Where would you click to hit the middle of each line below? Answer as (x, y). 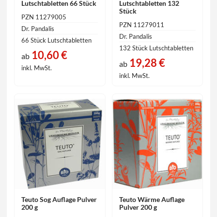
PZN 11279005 (44, 17)
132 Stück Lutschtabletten (156, 48)
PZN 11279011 (141, 24)
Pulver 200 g (138, 207)
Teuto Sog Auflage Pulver (59, 200)
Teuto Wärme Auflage (152, 200)
